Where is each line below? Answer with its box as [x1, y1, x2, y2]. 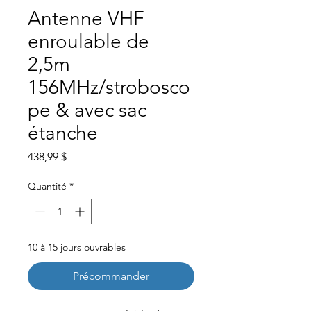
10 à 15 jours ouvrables [28, 241, 126, 253]
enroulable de [28, 30, 149, 53]
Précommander [73, 269, 149, 283]
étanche [28, 121, 98, 144]
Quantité [28, 180, 67, 192]
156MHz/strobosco [28, 76, 190, 99]
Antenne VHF [28, 7, 144, 30]
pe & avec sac [28, 99, 146, 121]
